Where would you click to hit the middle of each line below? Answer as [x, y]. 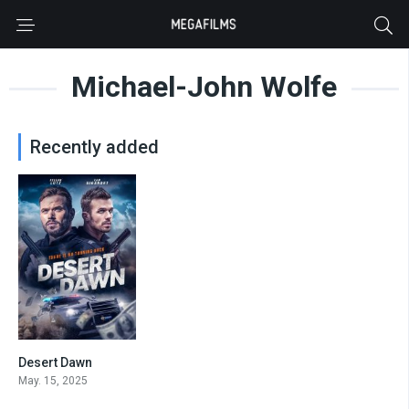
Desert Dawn [55, 362]
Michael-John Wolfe [204, 87]
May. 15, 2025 [53, 380]
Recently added [94, 147]
